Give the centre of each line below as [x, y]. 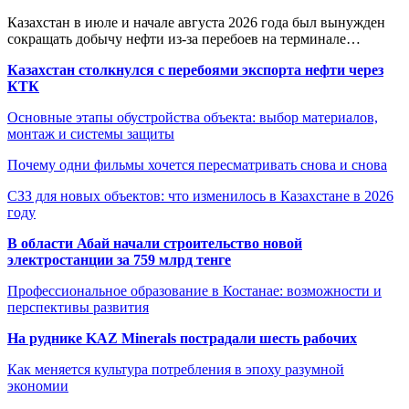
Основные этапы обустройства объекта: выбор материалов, [193, 118]
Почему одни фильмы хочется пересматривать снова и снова [197, 165]
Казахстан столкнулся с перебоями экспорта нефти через [195, 70]
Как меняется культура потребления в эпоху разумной [176, 370]
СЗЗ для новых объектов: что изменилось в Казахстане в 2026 [200, 196]
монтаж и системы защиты [91, 134]
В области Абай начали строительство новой [155, 244]
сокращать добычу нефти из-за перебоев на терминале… [184, 39]
